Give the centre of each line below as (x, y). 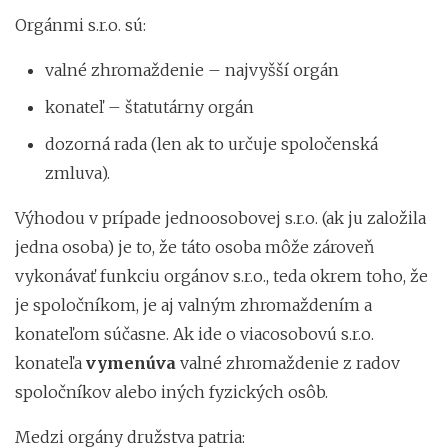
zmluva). (77, 172)
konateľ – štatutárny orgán (149, 106)
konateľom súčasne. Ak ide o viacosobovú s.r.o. (194, 333)
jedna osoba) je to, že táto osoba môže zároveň (194, 246)
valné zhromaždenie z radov (288, 362)
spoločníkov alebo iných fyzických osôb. (171, 391)
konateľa (50, 362)
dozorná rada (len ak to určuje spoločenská (211, 143)
